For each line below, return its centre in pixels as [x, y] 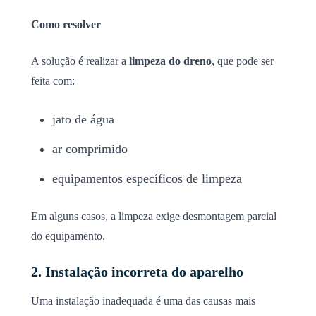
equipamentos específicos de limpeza [147, 178]
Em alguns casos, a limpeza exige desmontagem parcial [154, 216]
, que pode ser [243, 61]
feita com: [53, 80]
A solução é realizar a [80, 61]
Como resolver [66, 24]
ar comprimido [90, 148]
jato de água [83, 119]
